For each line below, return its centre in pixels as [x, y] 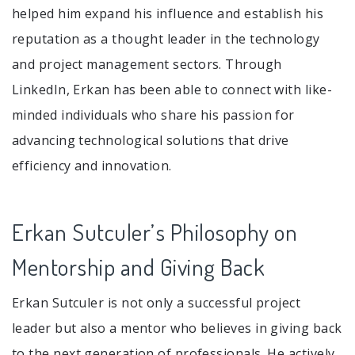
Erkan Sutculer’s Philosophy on [155, 231]
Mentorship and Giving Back [138, 266]
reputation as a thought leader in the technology [166, 38]
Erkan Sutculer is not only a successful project [157, 302]
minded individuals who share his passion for [153, 115]
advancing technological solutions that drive [151, 140]
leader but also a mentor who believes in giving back [177, 328]
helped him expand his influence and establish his [168, 13]
